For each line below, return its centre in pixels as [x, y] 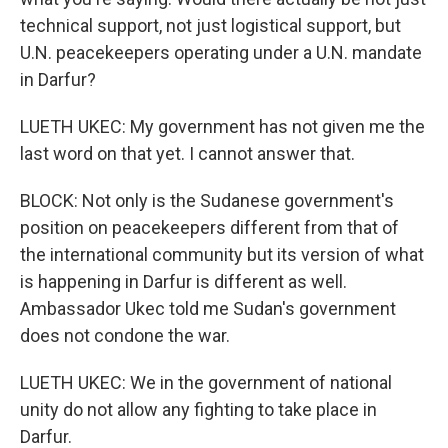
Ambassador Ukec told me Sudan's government [208, 308]
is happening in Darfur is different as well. [183, 281]
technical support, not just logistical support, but [210, 25]
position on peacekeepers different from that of [209, 227]
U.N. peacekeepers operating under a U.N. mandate [221, 52]
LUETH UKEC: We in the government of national [206, 382]
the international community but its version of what [222, 254]
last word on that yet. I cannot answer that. [187, 153]
